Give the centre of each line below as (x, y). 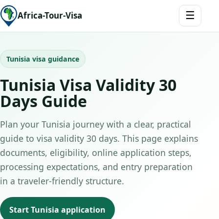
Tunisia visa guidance (43, 59)
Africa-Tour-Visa (50, 16)
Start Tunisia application (57, 210)
